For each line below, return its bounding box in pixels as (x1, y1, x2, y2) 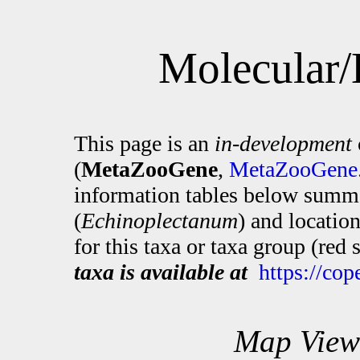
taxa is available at (74, 260, 247, 284)
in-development (215, 131, 352, 156)
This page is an (74, 131, 215, 156)
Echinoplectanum (81, 208, 238, 233)
